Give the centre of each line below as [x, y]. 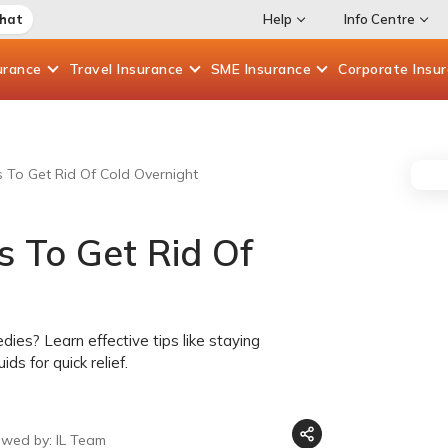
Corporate [375, 69]
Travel [92, 69]
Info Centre [379, 19]
